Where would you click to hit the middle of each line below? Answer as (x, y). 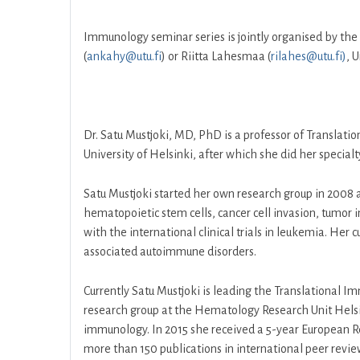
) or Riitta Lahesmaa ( (216, 56)
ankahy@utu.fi (124, 56)
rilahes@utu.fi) (309, 56)
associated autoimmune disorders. (170, 252)
